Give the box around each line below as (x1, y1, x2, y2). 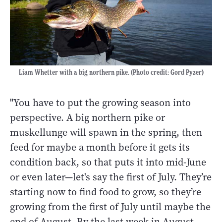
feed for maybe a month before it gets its (10, 140, 190, 154)
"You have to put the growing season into (10, 96, 191, 110)
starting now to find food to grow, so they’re (10, 185, 201, 199)
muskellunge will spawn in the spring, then (10, 125, 202, 139)
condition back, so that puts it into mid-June (10, 155, 206, 169)
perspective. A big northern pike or (10, 111, 165, 124)
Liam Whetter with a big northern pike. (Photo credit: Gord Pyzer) (18, 67, 204, 77)
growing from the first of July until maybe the (10, 200, 211, 214)
